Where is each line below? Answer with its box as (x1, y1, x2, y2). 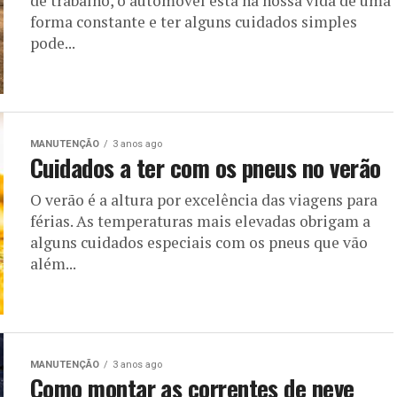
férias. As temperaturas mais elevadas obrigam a (30, 211, 370, 231)
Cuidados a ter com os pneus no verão (30, 150, 381, 185)
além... (30, 253, 76, 274)
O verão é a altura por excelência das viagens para (30, 190, 378, 210)
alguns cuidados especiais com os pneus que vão (30, 232, 368, 253)
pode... (30, 33, 75, 53)
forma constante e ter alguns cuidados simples (30, 12, 357, 32)
